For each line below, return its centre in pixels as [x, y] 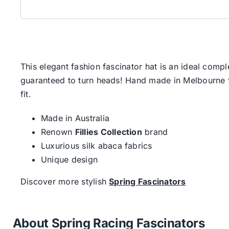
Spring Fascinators [147, 182]
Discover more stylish [65, 182]
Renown [58, 132]
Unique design [69, 160]
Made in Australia [75, 118]
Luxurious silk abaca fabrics [96, 146]
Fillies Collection [108, 132]
